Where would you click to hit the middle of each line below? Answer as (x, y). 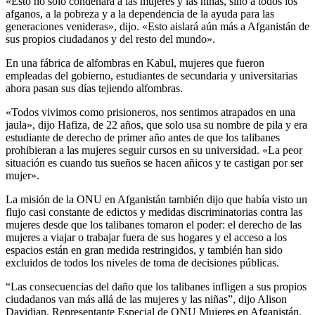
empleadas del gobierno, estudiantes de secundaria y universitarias (152, 75)
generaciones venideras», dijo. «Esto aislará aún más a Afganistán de (157, 26)
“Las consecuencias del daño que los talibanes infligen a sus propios (156, 286)
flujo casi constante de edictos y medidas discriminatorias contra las (154, 212)
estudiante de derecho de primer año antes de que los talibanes (143, 137)
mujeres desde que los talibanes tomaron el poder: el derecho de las (154, 224)
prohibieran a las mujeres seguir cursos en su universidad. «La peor (154, 150)
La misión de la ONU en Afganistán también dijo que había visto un (156, 199)
